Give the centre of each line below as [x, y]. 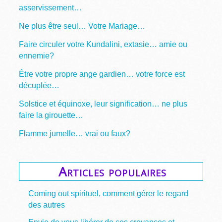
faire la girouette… [51, 115]
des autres [46, 205]
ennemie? [37, 55]
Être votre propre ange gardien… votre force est [102, 74]
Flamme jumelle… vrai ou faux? [75, 133]
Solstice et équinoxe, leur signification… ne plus [103, 104]
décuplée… [39, 85]
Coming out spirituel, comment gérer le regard [108, 193]
